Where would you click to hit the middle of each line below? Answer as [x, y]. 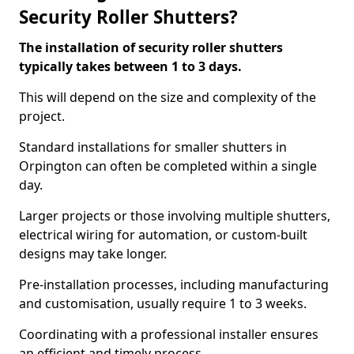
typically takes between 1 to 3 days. [132, 66]
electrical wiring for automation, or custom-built [163, 235]
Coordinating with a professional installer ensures [169, 334]
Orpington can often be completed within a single [168, 166]
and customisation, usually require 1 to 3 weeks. [164, 303]
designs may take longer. [94, 254]
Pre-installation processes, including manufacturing [174, 284]
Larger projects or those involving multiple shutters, [175, 216]
